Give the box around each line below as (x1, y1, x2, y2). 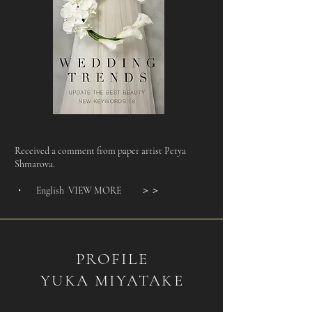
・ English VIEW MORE (15, 185, 121, 196)
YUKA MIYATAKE (40, 271, 184, 290)
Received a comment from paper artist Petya (15, 145, 186, 157)
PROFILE (75, 249, 149, 269)
